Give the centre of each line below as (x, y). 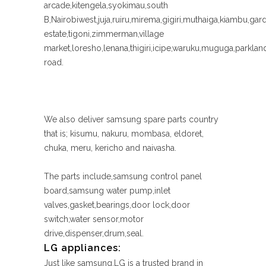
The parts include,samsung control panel (123, 176)
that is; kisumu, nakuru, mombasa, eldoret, (124, 134)
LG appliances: (83, 248)
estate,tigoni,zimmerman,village (104, 34)
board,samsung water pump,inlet (107, 191)
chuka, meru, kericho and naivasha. (110, 148)
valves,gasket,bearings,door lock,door (117, 205)
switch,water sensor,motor (94, 219)
